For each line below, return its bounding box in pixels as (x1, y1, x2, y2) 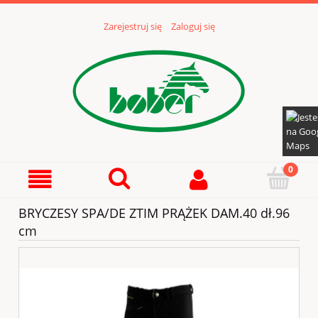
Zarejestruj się (103, 20, 162, 33)
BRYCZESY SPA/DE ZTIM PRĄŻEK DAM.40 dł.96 (18, 204, 290, 222)
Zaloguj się (170, 20, 215, 33)
